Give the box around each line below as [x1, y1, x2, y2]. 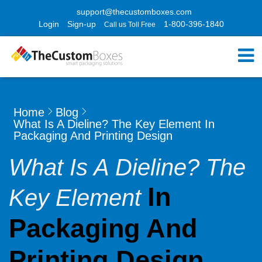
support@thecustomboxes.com [76, 7, 192, 16]
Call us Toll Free [104, 20, 156, 29]
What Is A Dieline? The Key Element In [13, 118, 215, 130]
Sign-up [67, 19, 96, 29]
